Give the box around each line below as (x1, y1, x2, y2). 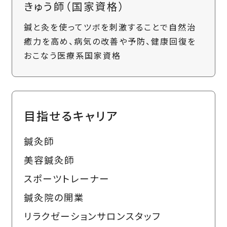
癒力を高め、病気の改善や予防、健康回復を (23, 35, 196, 48)
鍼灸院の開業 (23, 190, 84, 204)
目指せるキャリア (23, 106, 118, 124)
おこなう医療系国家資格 (23, 49, 121, 62)
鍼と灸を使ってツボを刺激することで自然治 (23, 21, 196, 33)
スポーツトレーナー (23, 171, 109, 185)
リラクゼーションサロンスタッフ (23, 209, 161, 222)
